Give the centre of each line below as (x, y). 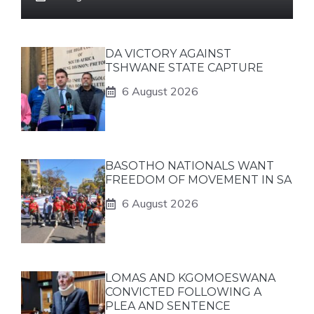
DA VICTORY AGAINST (168, 54)
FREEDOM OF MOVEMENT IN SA (198, 180)
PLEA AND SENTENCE (168, 306)
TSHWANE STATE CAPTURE (184, 68)
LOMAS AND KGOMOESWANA (190, 278)
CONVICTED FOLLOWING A (183, 292)
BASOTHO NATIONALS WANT (190, 166)
